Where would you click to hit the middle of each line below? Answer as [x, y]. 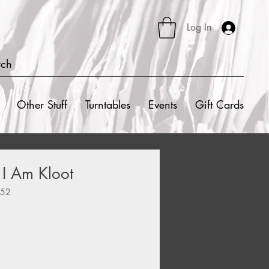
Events [163, 104]
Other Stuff [42, 104]
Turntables [108, 104]
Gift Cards [219, 104]
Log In [199, 27]
